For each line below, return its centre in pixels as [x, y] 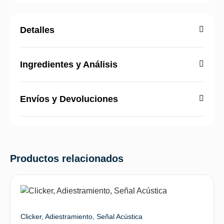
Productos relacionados [67, 158]
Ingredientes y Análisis [69, 64]
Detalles [37, 30]
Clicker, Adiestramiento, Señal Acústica [81, 216]
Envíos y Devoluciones [69, 99]
